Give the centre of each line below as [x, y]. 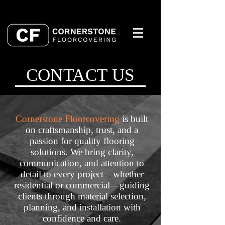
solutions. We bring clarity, [82, 152]
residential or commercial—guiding [82, 185]
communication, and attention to [82, 163]
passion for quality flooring [82, 141]
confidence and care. [82, 218]
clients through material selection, [82, 196]
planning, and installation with [82, 207]
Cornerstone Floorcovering [68, 119]
